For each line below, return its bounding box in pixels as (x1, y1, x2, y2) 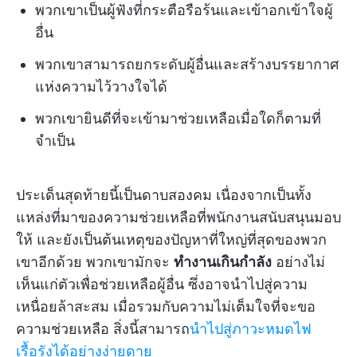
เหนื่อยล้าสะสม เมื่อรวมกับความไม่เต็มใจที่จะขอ (16, 298, 316, 316)
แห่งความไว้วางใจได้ (35, 78, 167, 96)
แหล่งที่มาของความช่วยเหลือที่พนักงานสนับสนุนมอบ (16, 209, 341, 226)
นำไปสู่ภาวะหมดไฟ (190, 320, 312, 338)
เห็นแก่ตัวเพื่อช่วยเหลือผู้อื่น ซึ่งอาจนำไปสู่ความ (16, 276, 308, 293)
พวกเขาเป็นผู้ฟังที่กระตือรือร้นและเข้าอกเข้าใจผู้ (35, 2, 333, 19)
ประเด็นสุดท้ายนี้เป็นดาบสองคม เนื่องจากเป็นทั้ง (16, 186, 312, 204)
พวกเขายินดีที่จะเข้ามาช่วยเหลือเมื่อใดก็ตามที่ (35, 110, 321, 127)
